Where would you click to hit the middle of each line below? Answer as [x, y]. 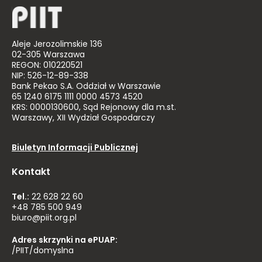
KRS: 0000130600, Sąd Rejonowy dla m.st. [94, 108]
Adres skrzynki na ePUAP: [65, 241]
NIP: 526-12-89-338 [50, 76]
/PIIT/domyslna [43, 251]
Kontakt [31, 173]
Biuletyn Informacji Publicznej [75, 148]
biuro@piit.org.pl [44, 218]
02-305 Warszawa [48, 55]
